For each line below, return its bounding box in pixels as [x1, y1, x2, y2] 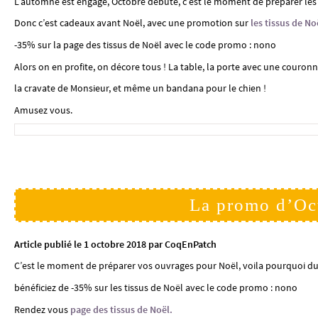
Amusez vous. [13, 103, 72, 116]
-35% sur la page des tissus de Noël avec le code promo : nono [13, 38, 276, 51]
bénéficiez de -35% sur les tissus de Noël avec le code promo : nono [13, 280, 297, 294]
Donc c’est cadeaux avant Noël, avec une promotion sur [13, 16, 251, 30]
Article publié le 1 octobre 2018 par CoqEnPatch [13, 237, 216, 251]
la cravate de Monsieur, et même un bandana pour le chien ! [13, 82, 266, 95]
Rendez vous [13, 302, 70, 316]
